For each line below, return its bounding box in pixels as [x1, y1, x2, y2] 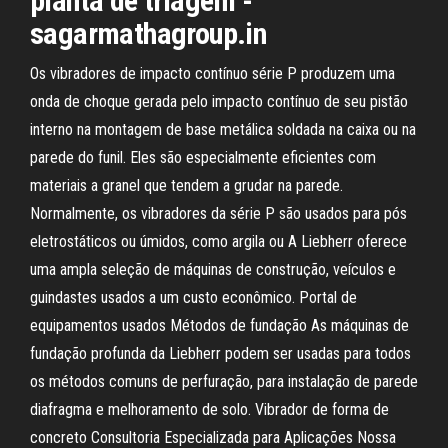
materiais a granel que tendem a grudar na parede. [30, 176, 343, 195]
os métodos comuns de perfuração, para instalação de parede [30, 372, 418, 391]
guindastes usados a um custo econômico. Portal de [30, 288, 357, 307]
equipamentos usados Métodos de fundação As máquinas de [30, 316, 409, 335]
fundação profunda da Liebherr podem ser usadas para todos [30, 344, 411, 363]
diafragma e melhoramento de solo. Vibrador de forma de [30, 400, 389, 419]
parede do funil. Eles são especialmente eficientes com [30, 148, 376, 167]
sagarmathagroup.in [30, 16, 267, 51]
